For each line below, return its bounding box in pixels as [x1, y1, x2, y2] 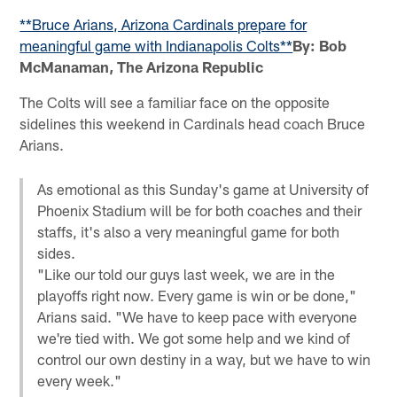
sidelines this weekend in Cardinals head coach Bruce [19, 113, 366, 132]
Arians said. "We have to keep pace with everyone [37, 307, 358, 325]
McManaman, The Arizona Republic [19, 57, 264, 75]
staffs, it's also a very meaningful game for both [37, 222, 340, 240]
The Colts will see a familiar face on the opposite [19, 92, 331, 111]
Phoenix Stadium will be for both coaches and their [37, 200, 362, 219]
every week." [37, 370, 122, 389]
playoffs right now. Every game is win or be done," [37, 285, 357, 304]
